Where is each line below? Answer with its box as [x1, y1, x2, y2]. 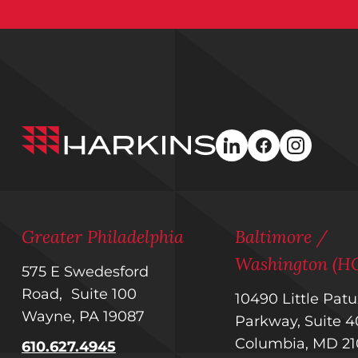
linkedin [231, 147, 284, 162]
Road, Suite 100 [22, 285, 145, 304]
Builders [22, 148, 74, 164]
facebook [263, 147, 323, 162]
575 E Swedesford [22, 263, 149, 281]
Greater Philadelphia [22, 225, 184, 249]
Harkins [22, 128, 70, 144]
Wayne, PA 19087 [22, 308, 145, 326]
